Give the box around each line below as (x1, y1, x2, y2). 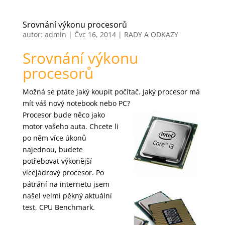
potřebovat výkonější (22, 156, 92, 166)
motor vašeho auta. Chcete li (22, 121, 119, 131)
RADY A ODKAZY (124, 29, 178, 39)
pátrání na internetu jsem (22, 179, 109, 189)
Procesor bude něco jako (22, 109, 105, 120)
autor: (22, 29, 45, 39)
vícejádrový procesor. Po (22, 167, 104, 177)
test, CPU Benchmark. (22, 202, 95, 212)
